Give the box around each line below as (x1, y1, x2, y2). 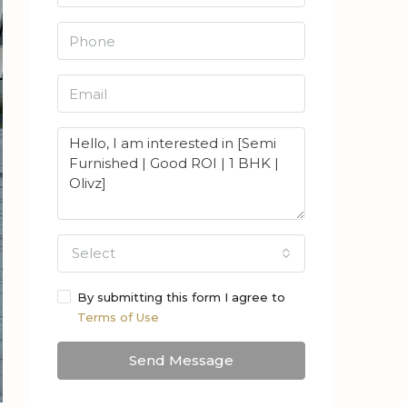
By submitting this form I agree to (77, 290, 285, 304)
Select (72, 244, 115, 262)
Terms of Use (77, 310, 159, 324)
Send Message (129, 352, 233, 369)
